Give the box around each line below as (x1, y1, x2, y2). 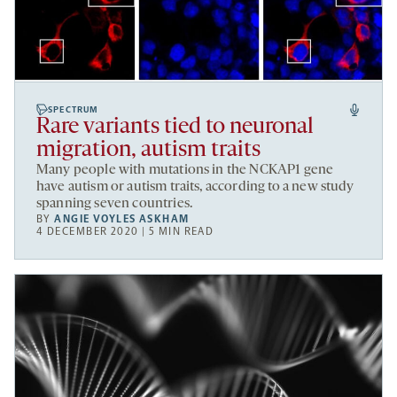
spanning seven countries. (36, 197, 193, 212)
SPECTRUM (48, 105, 99, 116)
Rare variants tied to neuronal (36, 115, 314, 140)
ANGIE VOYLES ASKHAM (54, 213, 190, 226)
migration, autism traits (36, 138, 261, 163)
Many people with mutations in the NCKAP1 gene (36, 163, 334, 178)
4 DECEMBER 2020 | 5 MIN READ (36, 225, 214, 238)
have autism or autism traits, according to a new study (36, 180, 354, 195)
